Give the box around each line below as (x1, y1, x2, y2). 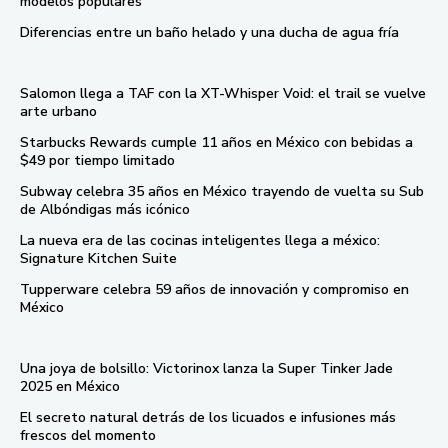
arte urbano (20, 102, 97, 122)
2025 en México (20, 377, 120, 397)
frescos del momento (20, 426, 156, 446)
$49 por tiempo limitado (20, 151, 175, 171)
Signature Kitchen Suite (20, 249, 177, 269)
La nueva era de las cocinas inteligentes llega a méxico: (20, 231, 380, 251)
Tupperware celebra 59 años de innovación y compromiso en (20, 280, 409, 300)
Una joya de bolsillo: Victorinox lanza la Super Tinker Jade (20, 359, 393, 379)
